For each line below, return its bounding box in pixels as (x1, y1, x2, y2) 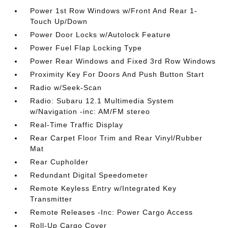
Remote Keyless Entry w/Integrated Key (30, 184, 177, 192)
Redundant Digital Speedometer (30, 171, 149, 179)
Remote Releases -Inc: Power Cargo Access (30, 208, 193, 216)
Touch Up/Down (30, 17, 88, 25)
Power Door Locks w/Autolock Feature (30, 31, 172, 39)
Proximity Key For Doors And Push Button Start (30, 70, 205, 78)
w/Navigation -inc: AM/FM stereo (30, 107, 151, 116)
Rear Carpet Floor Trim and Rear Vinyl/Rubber (30, 134, 203, 142)
